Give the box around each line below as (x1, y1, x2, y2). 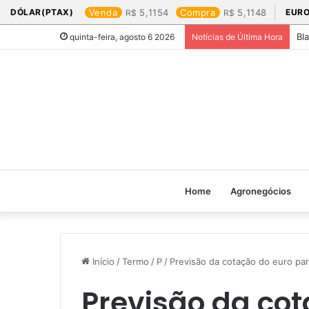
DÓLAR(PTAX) (10, 7, 74, 17)
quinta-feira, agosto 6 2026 (68, 32, 175, 42)
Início (90, 256, 114, 267)
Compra (180, 7, 216, 18)
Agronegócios (230, 186, 291, 197)
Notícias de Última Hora (192, 32, 283, 42)
